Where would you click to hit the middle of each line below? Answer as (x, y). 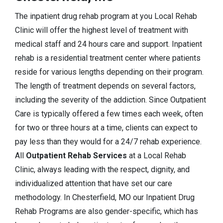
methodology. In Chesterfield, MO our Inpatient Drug (105, 198)
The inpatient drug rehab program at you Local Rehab (106, 16)
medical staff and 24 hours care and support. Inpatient (109, 44)
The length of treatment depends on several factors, (105, 86)
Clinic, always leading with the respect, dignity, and (102, 170)
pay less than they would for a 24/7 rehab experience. (108, 142)
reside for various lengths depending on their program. (109, 72)
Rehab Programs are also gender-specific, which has (107, 212)
